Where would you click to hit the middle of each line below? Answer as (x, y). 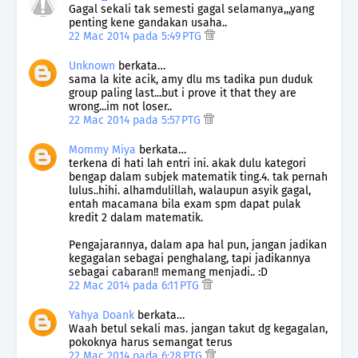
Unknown (92, 66)
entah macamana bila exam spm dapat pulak (185, 205)
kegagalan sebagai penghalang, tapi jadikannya (190, 259)
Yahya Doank (101, 316)
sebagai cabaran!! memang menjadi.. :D (168, 272)
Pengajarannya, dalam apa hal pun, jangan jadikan (198, 245)
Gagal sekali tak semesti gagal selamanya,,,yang (191, 10)
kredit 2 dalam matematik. (136, 218)
